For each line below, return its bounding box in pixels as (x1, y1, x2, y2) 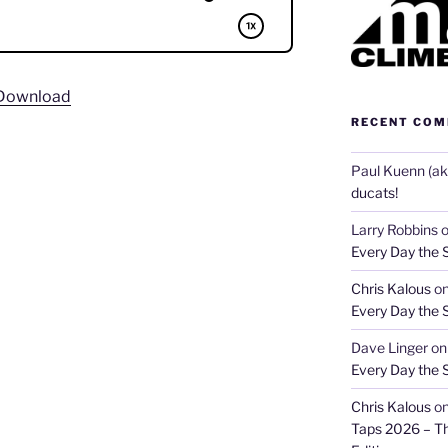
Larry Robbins (350, 220, 438, 238)
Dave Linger (350, 338, 428, 356)
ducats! (350, 183, 398, 201)
